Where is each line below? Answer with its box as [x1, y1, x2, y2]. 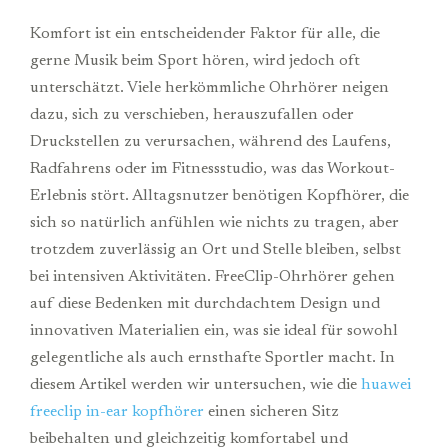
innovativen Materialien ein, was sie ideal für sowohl [30, 322, 398, 339]
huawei [361, 376, 411, 393]
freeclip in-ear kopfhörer [30, 403, 204, 420]
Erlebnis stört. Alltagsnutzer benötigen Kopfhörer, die [30, 187, 409, 204]
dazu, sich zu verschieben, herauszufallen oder [30, 106, 354, 123]
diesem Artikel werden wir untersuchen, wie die [30, 376, 361, 393]
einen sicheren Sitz [204, 403, 339, 420]
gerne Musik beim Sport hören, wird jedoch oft [30, 52, 360, 69]
